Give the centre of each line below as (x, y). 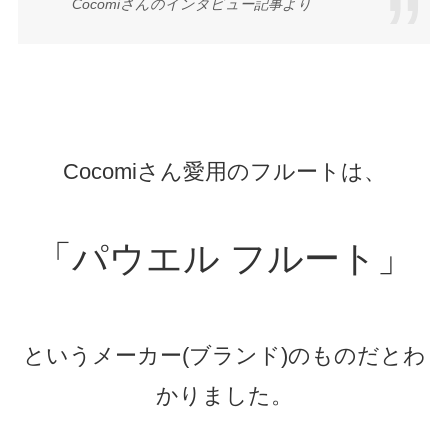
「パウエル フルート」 (224, 259)
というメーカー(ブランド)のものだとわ (224, 356)
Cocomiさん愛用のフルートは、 (224, 171)
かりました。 (224, 396)
